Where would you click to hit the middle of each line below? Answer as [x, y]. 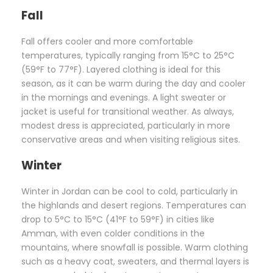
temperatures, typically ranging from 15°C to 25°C [128, 55]
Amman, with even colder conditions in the [113, 233]
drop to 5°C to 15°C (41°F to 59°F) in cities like [118, 219]
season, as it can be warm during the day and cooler [133, 83]
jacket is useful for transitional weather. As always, [128, 111]
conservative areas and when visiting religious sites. [131, 139]
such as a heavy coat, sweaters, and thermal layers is [135, 261]
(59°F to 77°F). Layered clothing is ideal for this [121, 69]
